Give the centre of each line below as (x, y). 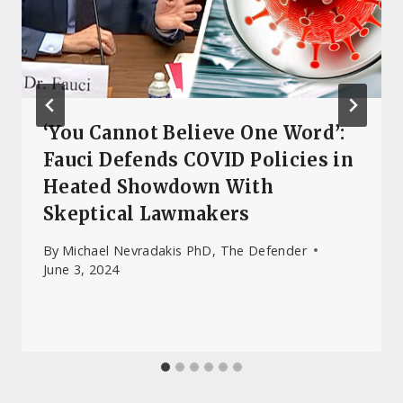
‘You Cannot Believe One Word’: (194, 133)
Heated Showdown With (159, 187)
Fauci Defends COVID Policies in (199, 160)
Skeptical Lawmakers (147, 214)
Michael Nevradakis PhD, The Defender (184, 250)
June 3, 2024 (81, 269)
